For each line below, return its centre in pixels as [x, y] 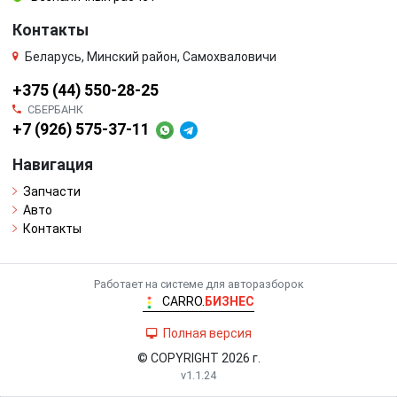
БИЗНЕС [230, 302]
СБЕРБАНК [55, 110]
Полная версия [207, 334]
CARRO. [183, 302]
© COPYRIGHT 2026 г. [198, 358]
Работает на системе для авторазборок [198, 284]
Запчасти [52, 192]
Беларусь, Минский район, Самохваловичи [151, 57]
